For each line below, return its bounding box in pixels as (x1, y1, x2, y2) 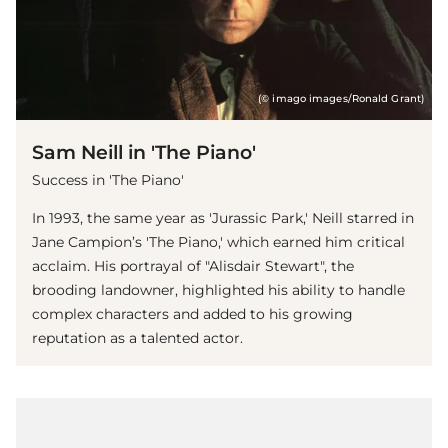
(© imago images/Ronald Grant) (258, 92, 424, 104)
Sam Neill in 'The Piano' (32, 139, 256, 164)
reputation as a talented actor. (32, 328, 243, 347)
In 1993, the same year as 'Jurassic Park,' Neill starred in (32, 208, 414, 227)
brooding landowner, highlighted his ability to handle (32, 280, 405, 299)
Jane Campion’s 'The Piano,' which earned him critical (32, 232, 405, 251)
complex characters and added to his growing (32, 304, 353, 323)
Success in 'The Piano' (32, 170, 184, 189)
